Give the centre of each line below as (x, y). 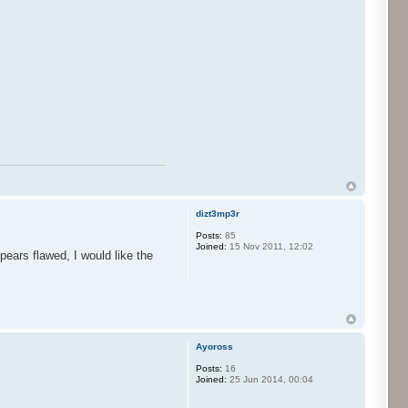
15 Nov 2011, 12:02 (270, 247)
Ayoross (214, 346)
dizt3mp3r (217, 214)
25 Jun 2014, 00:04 (270, 379)
